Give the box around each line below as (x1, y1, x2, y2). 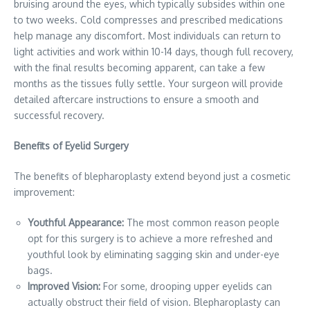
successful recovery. (14, 109, 104, 122)
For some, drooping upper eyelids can (100, 280, 272, 293)
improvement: (14, 186, 75, 199)
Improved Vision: (28, 280, 100, 293)
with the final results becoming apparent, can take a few (14, 62, 265, 74)
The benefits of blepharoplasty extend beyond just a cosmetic (14, 170, 291, 183)
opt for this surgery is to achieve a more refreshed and (28, 232, 273, 245)
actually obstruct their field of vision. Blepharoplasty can (28, 296, 280, 309)
